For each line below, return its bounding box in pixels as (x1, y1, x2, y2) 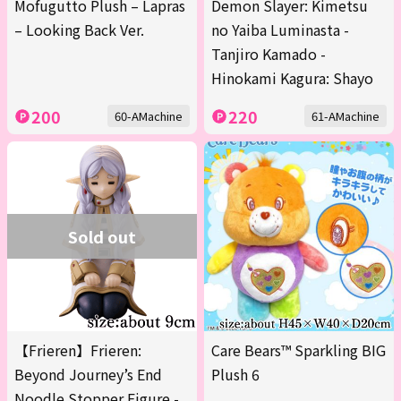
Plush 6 (211, 363, 260, 386)
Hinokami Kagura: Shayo (211, 67, 373, 90)
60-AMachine (115, 107, 183, 125)
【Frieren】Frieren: (14, 339, 141, 362)
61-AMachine (311, 107, 380, 125)
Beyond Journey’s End (14, 363, 162, 386)
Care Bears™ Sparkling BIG (211, 339, 386, 362)
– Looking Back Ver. (14, 19, 144, 41)
